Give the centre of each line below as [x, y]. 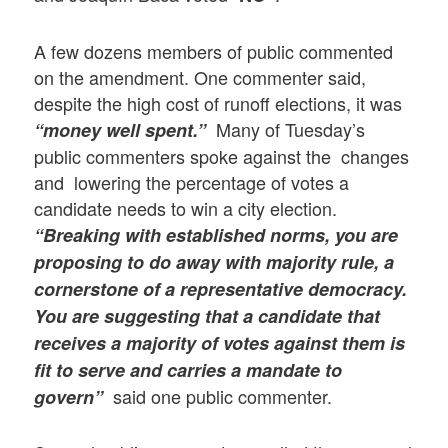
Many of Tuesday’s [291, 128]
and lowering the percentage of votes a [192, 181]
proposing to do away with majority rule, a [214, 261]
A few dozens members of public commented [214, 50]
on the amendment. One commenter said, [200, 76]
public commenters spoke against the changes [222, 155]
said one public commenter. [218, 395]
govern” [69, 396]
